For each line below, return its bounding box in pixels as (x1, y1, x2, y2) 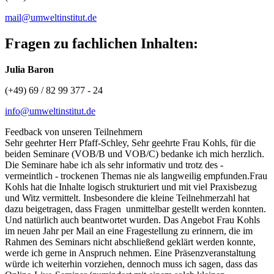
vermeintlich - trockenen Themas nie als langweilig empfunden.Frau (5, 170, 267, 181)
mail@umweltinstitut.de (5, 12, 97, 23)
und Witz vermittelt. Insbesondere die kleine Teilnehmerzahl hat (5, 192, 250, 203)
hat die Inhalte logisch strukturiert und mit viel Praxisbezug (31, 181, 257, 192)
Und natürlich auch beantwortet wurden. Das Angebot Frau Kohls (5, 214, 260, 225)
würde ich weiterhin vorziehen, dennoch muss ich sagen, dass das (5, 258, 257, 269)
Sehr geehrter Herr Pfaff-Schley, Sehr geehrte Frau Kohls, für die (5, 137, 256, 148)
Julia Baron (5, 64, 54, 75)
